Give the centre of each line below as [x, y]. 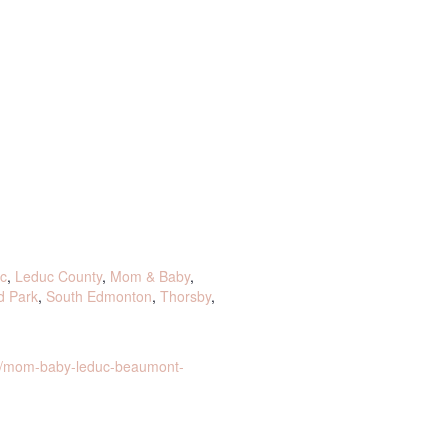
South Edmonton [99, 296]
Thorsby [185, 296]
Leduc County [58, 276]
